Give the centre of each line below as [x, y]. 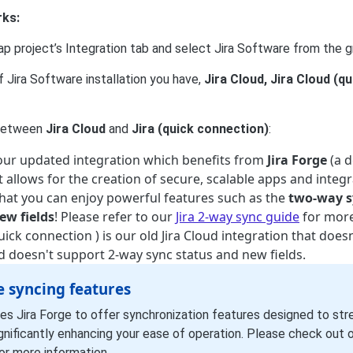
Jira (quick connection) [200, 129]
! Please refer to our [115, 217]
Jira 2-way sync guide [238, 217]
